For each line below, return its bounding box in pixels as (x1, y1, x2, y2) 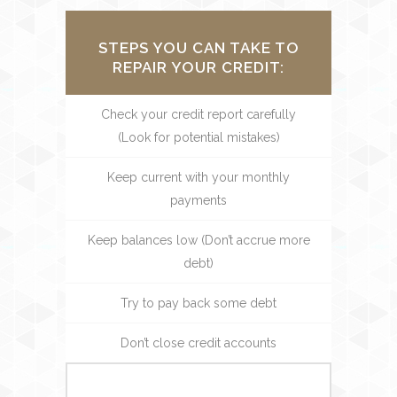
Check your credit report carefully (101, 107, 296, 121)
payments (170, 193, 227, 207)
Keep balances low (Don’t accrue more (87, 233, 310, 247)
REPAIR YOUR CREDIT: (113, 58, 284, 76)
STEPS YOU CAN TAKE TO (97, 39, 300, 57)
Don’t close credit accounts (121, 336, 276, 350)
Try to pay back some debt (121, 296, 276, 310)
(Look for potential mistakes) (117, 130, 280, 144)
